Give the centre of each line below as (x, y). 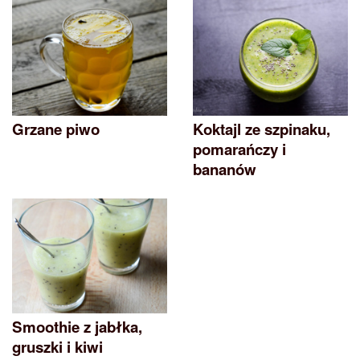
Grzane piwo (56, 129)
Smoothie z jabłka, (77, 326)
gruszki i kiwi (57, 346)
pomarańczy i (239, 149)
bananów (225, 169)
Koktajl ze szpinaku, (262, 129)
